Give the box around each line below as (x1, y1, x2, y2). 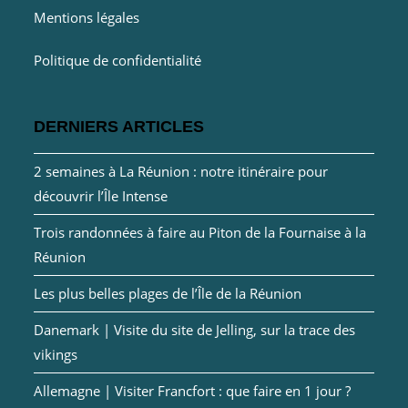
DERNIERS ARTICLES (34, 117, 205, 136)
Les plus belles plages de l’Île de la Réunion (34, 283, 302, 302)
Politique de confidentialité (34, 50, 202, 69)
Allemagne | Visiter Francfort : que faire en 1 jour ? (34, 381, 352, 400)
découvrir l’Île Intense (34, 186, 168, 205)
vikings (34, 344, 78, 363)
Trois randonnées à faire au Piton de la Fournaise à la (34, 222, 367, 241)
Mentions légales (34, 7, 140, 26)
